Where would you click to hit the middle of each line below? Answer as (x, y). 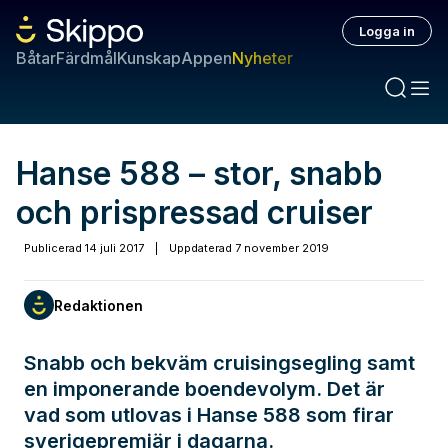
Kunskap (149, 58)
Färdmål (86, 58)
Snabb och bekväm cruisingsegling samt (219, 363)
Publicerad (53, 248)
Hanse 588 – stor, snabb (199, 173)
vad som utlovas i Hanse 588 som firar (209, 415)
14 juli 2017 (114, 248)
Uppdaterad (200, 248)
